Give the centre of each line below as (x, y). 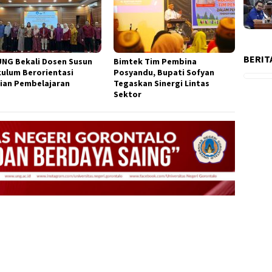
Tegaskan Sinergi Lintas (162, 83)
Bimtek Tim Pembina (155, 62)
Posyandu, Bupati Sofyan (164, 73)
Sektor (128, 94)
